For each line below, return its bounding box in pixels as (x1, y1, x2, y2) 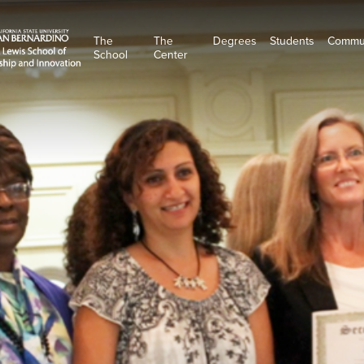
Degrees (213, 34, 258, 49)
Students (270, 34, 315, 49)
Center (153, 48, 188, 63)
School (93, 48, 128, 63)
